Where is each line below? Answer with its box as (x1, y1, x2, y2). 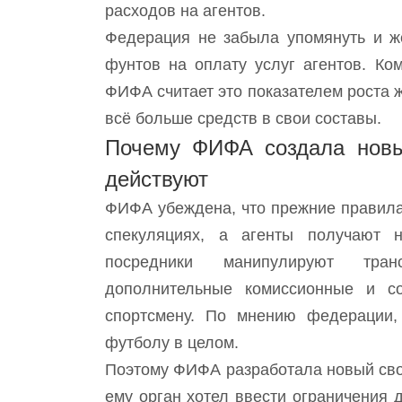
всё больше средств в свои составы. (105, 109, 381, 128)
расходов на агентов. (105, 2, 266, 21)
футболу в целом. (105, 334, 239, 353)
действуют (105, 167, 208, 192)
